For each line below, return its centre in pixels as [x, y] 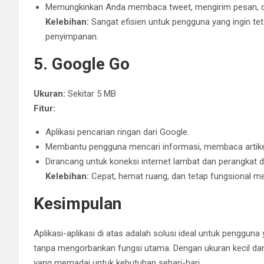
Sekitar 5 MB [91, 93]
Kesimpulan [77, 203]
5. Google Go [82, 64]
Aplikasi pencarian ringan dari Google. [117, 132]
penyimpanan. [72, 36]
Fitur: [44, 108]
